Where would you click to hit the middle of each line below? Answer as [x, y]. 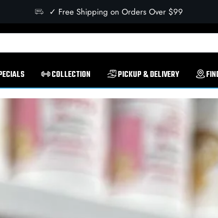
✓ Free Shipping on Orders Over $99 [116, 12]
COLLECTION [71, 75]
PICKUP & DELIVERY [148, 75]
